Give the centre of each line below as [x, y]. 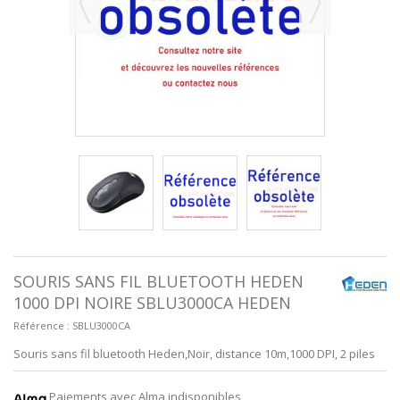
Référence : [42, 325]
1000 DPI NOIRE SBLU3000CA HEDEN [152, 302]
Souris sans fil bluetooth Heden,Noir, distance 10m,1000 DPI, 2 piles [194, 353]
